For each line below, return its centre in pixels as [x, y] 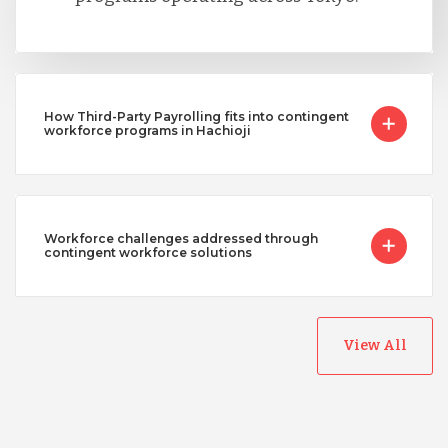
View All [375, 345]
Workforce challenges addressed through [180, 238]
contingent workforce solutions [147, 252]
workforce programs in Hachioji [147, 130]
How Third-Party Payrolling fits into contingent [196, 116]
